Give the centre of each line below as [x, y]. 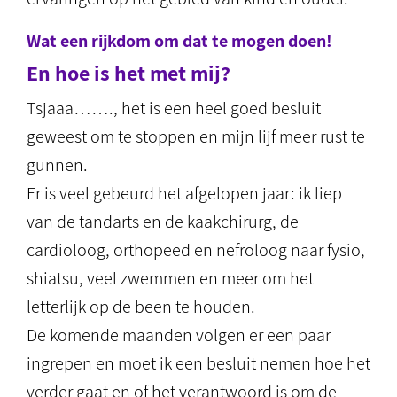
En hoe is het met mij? [128, 73]
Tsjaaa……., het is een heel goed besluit [174, 108]
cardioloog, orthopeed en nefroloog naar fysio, [196, 250]
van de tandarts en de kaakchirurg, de [163, 222]
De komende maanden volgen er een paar [179, 335]
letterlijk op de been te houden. [141, 307]
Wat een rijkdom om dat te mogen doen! [179, 41]
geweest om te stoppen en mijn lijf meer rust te [196, 136]
